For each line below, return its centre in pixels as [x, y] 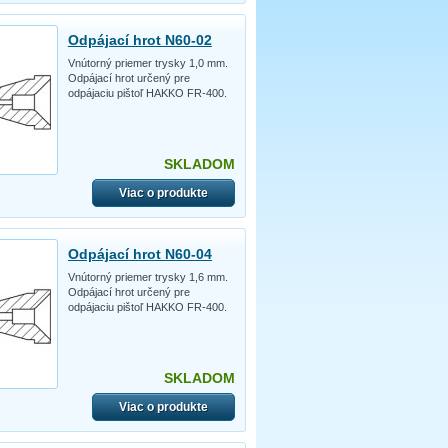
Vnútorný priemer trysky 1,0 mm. [147, 62]
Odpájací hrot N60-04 [139, 253]
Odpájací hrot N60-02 [139, 39]
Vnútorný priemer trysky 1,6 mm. [147, 276]
